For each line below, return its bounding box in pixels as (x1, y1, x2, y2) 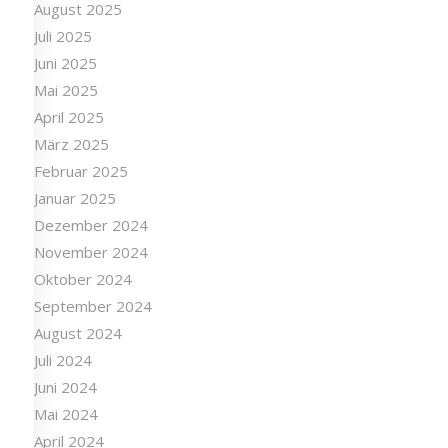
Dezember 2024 (33, 215, 148, 236)
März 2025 (33, 134, 109, 155)
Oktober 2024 (33, 269, 132, 290)
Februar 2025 (33, 161, 128, 182)
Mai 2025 (33, 80, 98, 101)
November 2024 (33, 242, 148, 263)
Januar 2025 (33, 188, 116, 209)
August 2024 (33, 323, 122, 344)
